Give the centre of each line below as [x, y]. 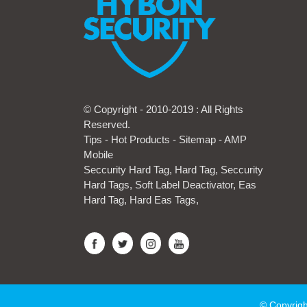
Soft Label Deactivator [184, 185]
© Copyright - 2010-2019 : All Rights [163, 110]
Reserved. [107, 125]
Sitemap [197, 140]
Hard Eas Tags [163, 200]
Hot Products [140, 140]
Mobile [98, 155]
